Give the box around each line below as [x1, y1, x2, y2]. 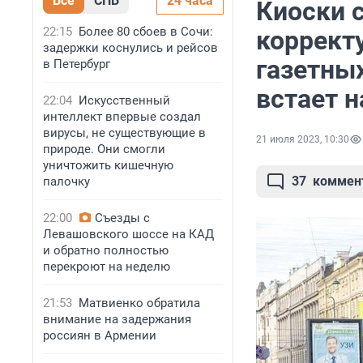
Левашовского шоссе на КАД [43, 227, 214, 241]
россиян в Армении [43, 328, 156, 343]
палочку [43, 174, 90, 189]
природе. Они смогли [43, 142, 165, 156]
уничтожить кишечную [43, 158, 173, 173]
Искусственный [79, 93, 170, 108]
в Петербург [43, 57, 110, 71]
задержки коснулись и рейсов [43, 41, 218, 55]
